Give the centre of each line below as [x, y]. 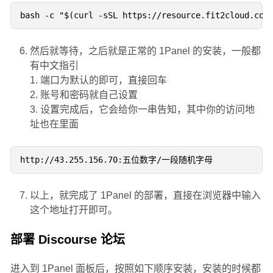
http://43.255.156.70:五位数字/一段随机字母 [116, 159]
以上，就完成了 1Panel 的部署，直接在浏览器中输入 [145, 195]
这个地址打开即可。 [73, 210]
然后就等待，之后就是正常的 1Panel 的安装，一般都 [145, 51]
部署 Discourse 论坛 [67, 239]
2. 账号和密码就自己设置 [83, 94]
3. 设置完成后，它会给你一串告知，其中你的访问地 [142, 109]
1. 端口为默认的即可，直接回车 [98, 80]
